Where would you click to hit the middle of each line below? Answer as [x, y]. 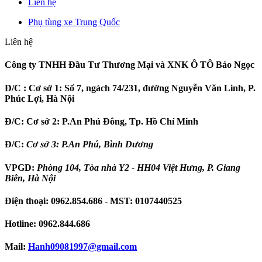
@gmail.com [112, 247]
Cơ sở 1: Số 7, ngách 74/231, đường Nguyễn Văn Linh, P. [141, 88]
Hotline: [22, 224]
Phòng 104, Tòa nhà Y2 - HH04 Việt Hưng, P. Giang [139, 167]
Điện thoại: [28, 201]
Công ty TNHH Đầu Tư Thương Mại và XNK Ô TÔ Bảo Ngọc [130, 65]
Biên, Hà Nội [30, 178]
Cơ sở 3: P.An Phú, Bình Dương [90, 144]
